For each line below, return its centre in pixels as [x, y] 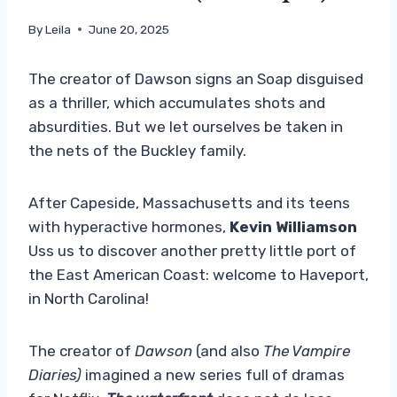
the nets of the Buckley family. [137, 150]
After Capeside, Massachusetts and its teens [189, 202]
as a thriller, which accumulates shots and [177, 102]
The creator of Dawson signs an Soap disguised [196, 78]
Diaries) [57, 374]
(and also [228, 350]
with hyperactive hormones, [129, 226]
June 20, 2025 [129, 29]
